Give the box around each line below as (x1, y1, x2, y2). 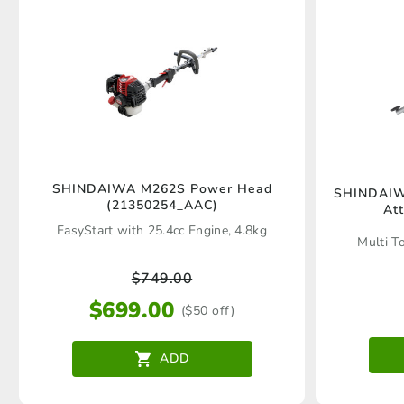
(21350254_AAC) (106, 197, 218, 215)
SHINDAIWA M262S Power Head (51, 180, 272, 198)
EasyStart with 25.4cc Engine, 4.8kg (56, 222, 268, 240)
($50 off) (180, 301, 235, 319)
